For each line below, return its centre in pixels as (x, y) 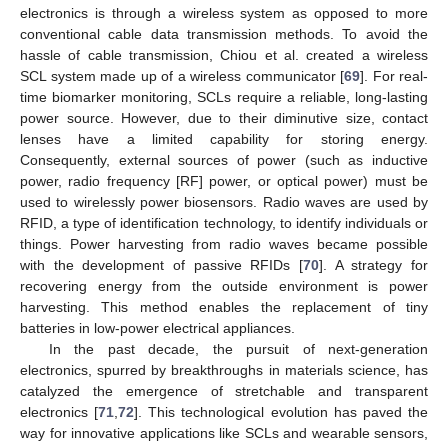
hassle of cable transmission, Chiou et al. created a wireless (224, 54)
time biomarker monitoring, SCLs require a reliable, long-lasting (224, 96)
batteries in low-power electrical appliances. (157, 327)
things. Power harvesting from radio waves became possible (224, 243)
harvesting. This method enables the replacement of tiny (224, 306)
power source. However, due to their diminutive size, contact (224, 117)
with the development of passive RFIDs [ (161, 264)
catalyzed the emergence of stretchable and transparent (224, 390)
